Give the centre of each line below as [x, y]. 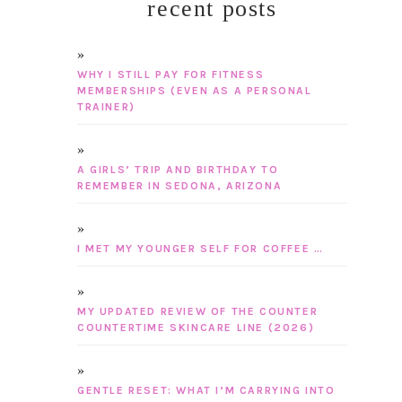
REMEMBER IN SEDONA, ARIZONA [180, 186]
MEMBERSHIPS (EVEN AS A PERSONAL [195, 91]
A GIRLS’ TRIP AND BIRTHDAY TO [178, 170]
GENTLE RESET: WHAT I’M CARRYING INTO [206, 391]
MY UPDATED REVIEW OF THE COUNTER [198, 312]
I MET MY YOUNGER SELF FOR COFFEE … [201, 249]
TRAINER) [106, 107]
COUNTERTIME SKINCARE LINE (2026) [196, 328]
